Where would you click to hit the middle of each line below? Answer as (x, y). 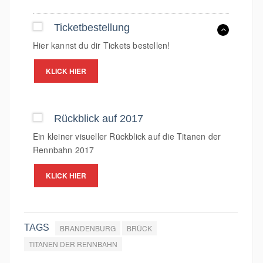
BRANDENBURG (88, 228)
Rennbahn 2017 (64, 149)
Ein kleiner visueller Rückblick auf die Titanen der (127, 136)
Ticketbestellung (92, 27)
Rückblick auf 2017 (99, 118)
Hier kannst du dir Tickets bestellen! (102, 45)
